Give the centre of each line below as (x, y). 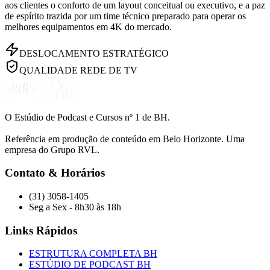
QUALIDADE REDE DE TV (78, 70)
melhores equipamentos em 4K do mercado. (88, 27)
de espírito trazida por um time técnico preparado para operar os (125, 16)
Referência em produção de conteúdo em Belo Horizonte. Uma (125, 139)
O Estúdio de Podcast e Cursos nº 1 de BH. (87, 117)
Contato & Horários (55, 173)
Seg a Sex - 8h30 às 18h (75, 207)
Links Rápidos (41, 230)
